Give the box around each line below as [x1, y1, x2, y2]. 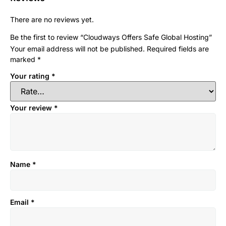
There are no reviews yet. [10, 15, 94, 24]
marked [10, 55, 37, 64]
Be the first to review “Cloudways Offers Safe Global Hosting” [10, 33, 212, 42]
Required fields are [147, 44, 209, 53]
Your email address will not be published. [10, 44, 145, 53]
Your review [10, 103, 54, 112]
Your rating [10, 72, 51, 81]
